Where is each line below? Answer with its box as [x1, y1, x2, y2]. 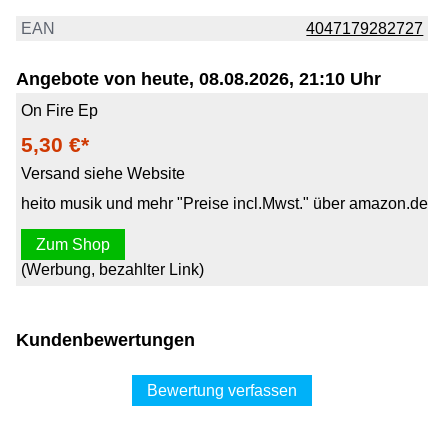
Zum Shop [35, 235, 110, 253]
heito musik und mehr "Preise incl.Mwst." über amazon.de [20, 194, 428, 212]
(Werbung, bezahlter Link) [20, 260, 204, 278]
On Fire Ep [20, 101, 98, 119]
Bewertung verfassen [147, 382, 298, 400]
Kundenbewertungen [16, 330, 195, 351]
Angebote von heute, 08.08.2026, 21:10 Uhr [16, 69, 381, 90]
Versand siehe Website [20, 164, 185, 182]
